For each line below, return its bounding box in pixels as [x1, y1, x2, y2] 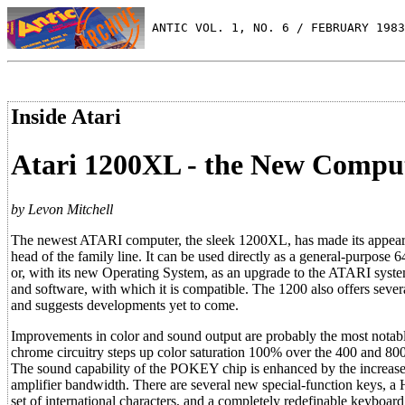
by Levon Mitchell [11, 201, 113, 217]
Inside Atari [11, 105, 121, 128]
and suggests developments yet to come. [11, 297, 239, 313]
